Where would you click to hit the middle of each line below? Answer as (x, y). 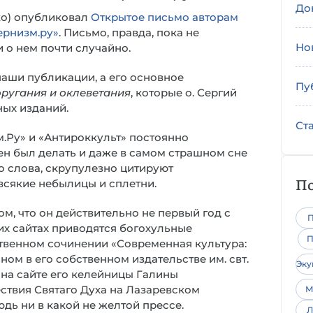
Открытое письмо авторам (165, 17)
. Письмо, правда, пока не (129, 32)
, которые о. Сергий (184, 93)
